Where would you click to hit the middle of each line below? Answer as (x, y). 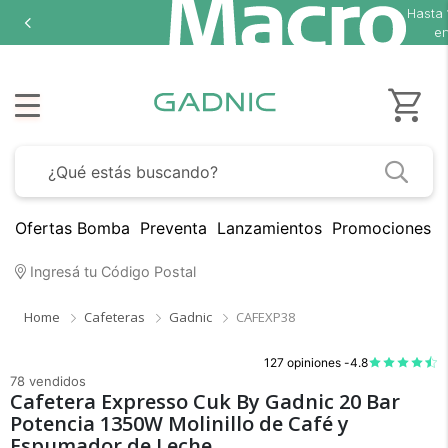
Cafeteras (114, 316)
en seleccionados (292, 31)
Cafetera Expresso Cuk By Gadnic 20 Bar (205, 402)
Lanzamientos (269, 228)
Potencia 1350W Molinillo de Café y (179, 424)
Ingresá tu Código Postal (111, 271)
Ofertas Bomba (72, 228)
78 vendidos (48, 381)
